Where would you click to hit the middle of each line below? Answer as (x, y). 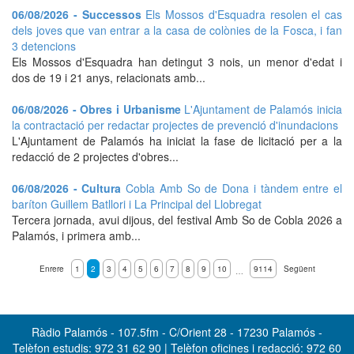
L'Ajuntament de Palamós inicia (263, 109)
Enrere (51, 269)
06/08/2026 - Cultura (69, 188)
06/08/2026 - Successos (79, 14)
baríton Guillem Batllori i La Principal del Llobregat (137, 204)
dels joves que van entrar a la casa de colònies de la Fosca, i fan (177, 30)
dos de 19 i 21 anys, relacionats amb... (109, 77)
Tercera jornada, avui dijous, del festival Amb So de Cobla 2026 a (177, 220)
